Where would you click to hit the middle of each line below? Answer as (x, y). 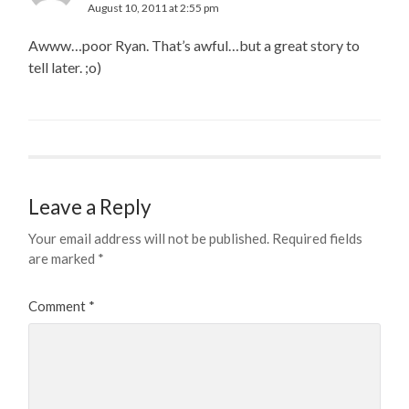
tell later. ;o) (65, 67)
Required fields (318, 238)
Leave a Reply (90, 206)
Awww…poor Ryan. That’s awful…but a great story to (194, 45)
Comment (59, 305)
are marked (63, 258)
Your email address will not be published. (149, 238)
